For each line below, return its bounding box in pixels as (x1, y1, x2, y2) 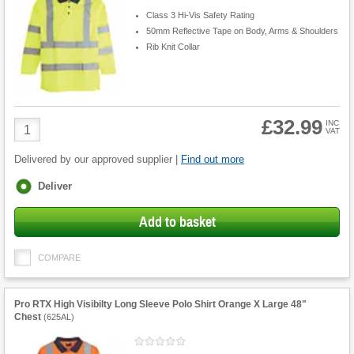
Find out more (181, 153, 244, 166)
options (15, 193, 52, 205)
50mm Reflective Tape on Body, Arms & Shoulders (145, 25, 338, 36)
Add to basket (138, 213, 216, 232)
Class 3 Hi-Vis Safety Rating (145, 9, 254, 20)
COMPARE (38, 253, 81, 263)
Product (13, 117, 57, 131)
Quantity (13, 131, 60, 145)
